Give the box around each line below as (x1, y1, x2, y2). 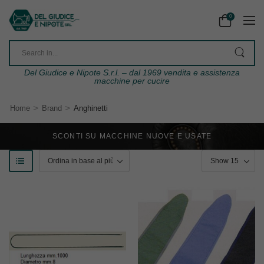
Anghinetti (73, 104, 108, 113)
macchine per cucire (94, 76, 170, 86)
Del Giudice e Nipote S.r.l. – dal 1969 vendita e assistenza (24, 68, 240, 78)
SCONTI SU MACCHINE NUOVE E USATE (52, 132, 212, 141)
